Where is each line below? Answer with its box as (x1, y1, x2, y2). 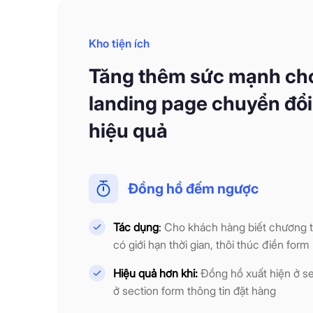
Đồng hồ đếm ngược (128, 180, 259, 198)
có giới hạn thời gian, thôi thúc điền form (113, 238, 310, 252)
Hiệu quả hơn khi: (113, 266, 198, 281)
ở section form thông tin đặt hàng (113, 284, 276, 298)
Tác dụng (113, 220, 159, 235)
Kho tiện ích (89, 36, 150, 51)
